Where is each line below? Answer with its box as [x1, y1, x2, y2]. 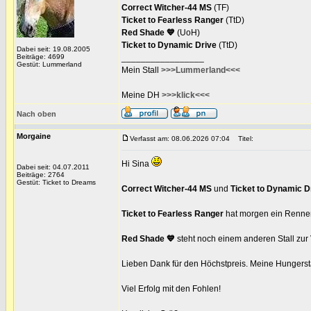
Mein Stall [121, 65, 161, 75]
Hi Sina [121, 159, 151, 169]
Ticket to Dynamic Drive [121, 40, 217, 50]
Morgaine [17, 132, 51, 140]
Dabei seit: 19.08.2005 [17, 45, 90, 53]
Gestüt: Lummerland [17, 60, 82, 68]
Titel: [232, 135, 253, 142]
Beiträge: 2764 [17, 171, 65, 178]
